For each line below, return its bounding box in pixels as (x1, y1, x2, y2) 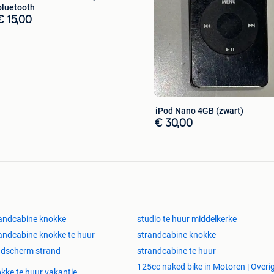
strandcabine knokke (137, 230, 216, 240)
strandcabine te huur (137, 246, 216, 256)
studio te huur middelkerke (137, 214, 237, 224)
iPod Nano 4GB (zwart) (155, 106, 243, 116)
